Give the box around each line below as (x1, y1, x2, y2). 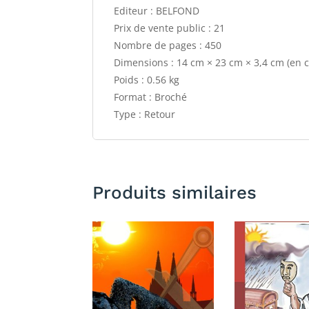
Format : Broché (114, 90, 188, 104)
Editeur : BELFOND (114, 4, 200, 18)
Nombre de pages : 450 (114, 39, 222, 52)
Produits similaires (92, 181, 257, 203)
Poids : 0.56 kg (114, 73, 180, 87)
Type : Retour (114, 108, 176, 121)
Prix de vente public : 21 (114, 21, 226, 35)
